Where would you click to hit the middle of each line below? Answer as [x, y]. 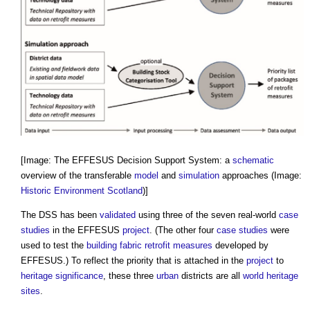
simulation [199, 175]
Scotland [125, 190]
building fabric [114, 245]
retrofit [157, 245]
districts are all [211, 275]
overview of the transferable [77, 175]
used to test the [54, 245]
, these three [130, 275]
